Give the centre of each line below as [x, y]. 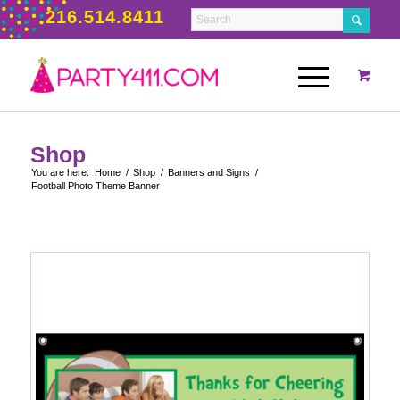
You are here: [60, 172]
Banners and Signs [208, 172]
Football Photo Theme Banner [95, 186]
